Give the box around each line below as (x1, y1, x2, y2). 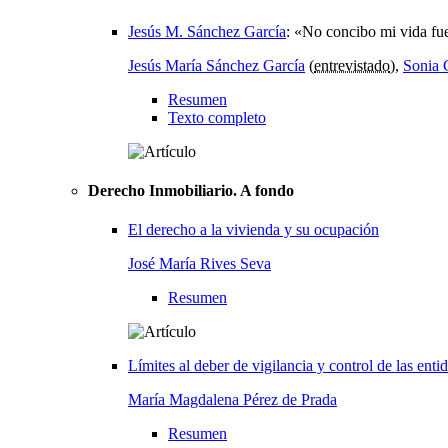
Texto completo (168, 108, 266, 126)
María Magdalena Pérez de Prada (128, 391, 337, 409)
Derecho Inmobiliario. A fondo (88, 181, 294, 199)
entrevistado (314, 56, 390, 74)
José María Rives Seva (128, 255, 271, 273)
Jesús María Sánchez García (128, 56, 305, 74)
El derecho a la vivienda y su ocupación (128, 221, 379, 239)
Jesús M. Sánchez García (128, 22, 286, 40)
